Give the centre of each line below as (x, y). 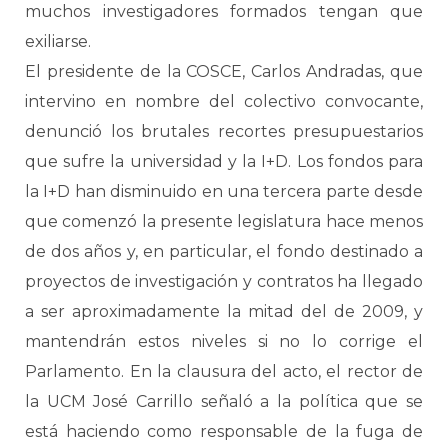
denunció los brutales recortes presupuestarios (224, 131)
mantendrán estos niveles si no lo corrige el (224, 341)
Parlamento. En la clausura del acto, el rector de (224, 371)
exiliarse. (58, 41)
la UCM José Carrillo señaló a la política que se (224, 401)
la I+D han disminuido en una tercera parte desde (224, 191)
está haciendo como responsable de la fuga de (224, 431)
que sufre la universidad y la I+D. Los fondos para (224, 161)
